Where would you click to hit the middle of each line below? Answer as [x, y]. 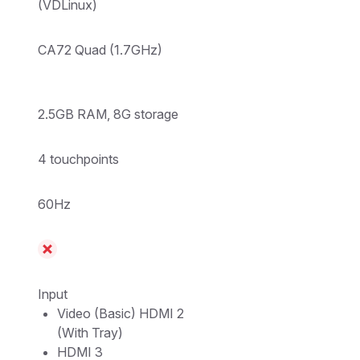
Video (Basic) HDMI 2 [121, 313]
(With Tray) [90, 332]
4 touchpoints [78, 159]
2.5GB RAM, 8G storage [108, 114]
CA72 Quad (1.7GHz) [100, 49]
